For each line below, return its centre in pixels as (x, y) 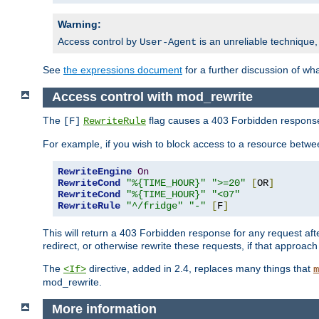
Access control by (99, 42)
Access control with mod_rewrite (152, 97)
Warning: (79, 25)
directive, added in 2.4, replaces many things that (200, 268)
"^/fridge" (155, 205)
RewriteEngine (95, 171)
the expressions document (123, 70)
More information (104, 309)
